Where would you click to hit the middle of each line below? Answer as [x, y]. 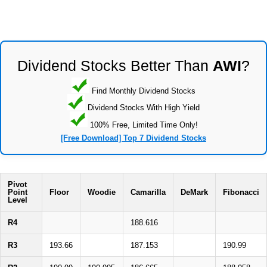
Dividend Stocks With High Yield [142, 107]
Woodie [102, 193]
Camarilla [148, 193]
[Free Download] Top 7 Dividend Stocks [133, 138]
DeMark [194, 193]
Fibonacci [241, 193]
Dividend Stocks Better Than [115, 65]
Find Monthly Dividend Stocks [142, 91]
